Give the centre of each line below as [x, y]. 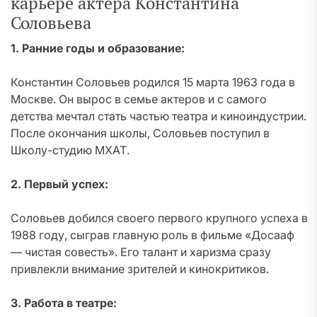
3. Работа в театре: [64, 303]
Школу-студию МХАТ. [70, 150]
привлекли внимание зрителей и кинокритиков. [140, 269]
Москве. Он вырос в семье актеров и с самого [139, 99]
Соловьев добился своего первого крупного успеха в [159, 218]
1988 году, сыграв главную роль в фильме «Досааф [152, 235]
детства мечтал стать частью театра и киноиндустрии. [158, 116]
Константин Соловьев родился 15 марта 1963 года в [153, 82]
